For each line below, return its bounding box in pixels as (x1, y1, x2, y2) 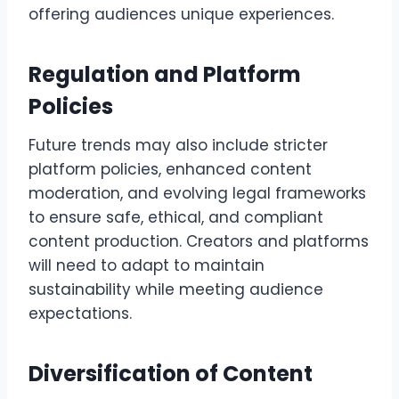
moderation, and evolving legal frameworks (28, 183, 366, 205)
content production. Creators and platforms (28, 231, 369, 253)
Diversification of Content (28, 359, 313, 389)
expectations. (28, 303, 132, 325)
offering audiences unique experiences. (28, 4, 334, 26)
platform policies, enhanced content (28, 159, 312, 181)
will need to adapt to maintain (28, 255, 265, 277)
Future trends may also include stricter (28, 134, 328, 157)
